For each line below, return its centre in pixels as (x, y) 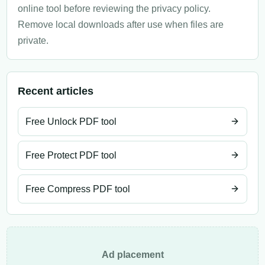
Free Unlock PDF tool (71, 121)
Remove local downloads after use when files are (121, 24)
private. (33, 40)
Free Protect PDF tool (71, 155)
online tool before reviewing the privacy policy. (114, 8)
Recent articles (56, 91)
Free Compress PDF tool (78, 189)
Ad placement (132, 254)
